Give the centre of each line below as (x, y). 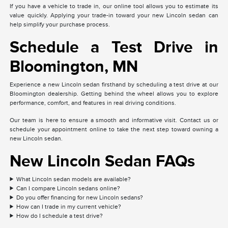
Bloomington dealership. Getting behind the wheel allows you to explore (114, 93)
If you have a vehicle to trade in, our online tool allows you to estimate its (114, 6)
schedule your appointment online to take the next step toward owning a (114, 129)
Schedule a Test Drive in (114, 47)
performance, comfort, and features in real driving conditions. (93, 103)
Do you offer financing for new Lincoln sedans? (80, 197)
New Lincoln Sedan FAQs (103, 161)
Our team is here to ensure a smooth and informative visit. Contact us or (114, 120)
